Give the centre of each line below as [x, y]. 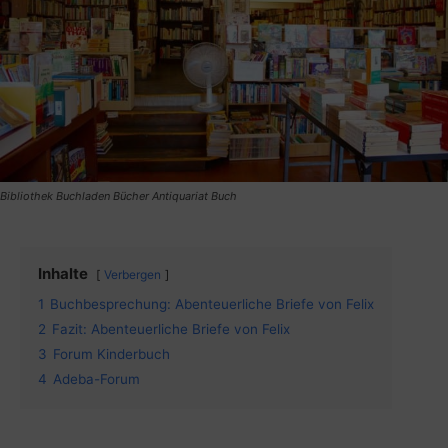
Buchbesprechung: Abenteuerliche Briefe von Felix [212, 303]
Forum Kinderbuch [111, 353]
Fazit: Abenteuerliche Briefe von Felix [171, 328]
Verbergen [132, 274]
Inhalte [63, 273]
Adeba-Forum [96, 378]
